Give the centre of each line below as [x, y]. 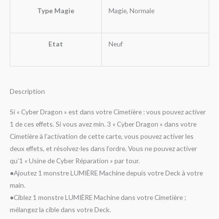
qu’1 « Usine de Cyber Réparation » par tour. [75, 160]
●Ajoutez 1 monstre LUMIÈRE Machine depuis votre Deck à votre [106, 173]
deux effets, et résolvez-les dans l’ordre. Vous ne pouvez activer [103, 148]
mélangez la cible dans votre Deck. [60, 209]
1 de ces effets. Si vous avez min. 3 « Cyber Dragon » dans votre [103, 124]
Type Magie [56, 11]
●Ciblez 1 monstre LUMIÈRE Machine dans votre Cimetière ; [98, 197]
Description [27, 91]
